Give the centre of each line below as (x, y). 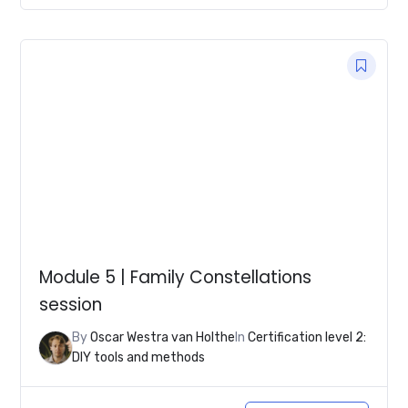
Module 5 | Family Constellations (176, 278)
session (71, 305)
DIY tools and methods (139, 357)
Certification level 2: (307, 337)
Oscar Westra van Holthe (163, 337)
